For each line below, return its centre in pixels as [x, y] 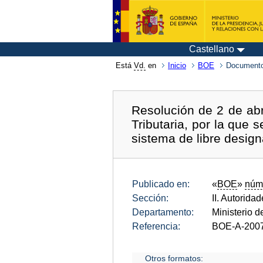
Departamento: [163, 212]
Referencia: [156, 226]
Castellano [212, 49]
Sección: [150, 198]
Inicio [177, 65]
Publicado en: [161, 184]
